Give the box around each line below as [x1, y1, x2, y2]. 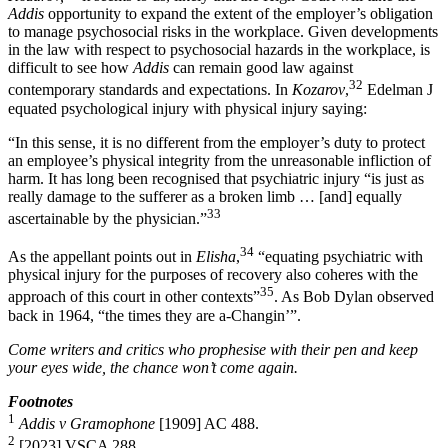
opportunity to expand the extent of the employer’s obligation [44, 5, 433, 23]
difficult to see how [8, 59, 133, 77]
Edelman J [363, 81, 433, 99]
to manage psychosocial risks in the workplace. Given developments [8, 23, 438, 41]
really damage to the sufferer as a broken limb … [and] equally [8, 187, 402, 205]
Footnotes [8, 392, 73, 410]
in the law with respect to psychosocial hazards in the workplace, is [8, 41, 430, 59]
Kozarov [292, 81, 345, 99]
